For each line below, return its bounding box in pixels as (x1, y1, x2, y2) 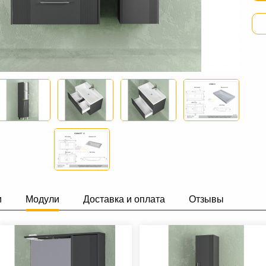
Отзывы (189, 194, 224, 204)
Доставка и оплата (83, 194, 165, 204)
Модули (26, 194, 59, 204)
